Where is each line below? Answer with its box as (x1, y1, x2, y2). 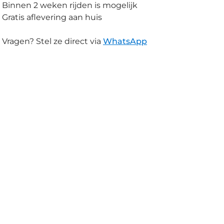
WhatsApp (103, 36, 147, 46)
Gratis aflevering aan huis (2, 12, 102, 22)
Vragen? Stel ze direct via (2, 36, 101, 46)
